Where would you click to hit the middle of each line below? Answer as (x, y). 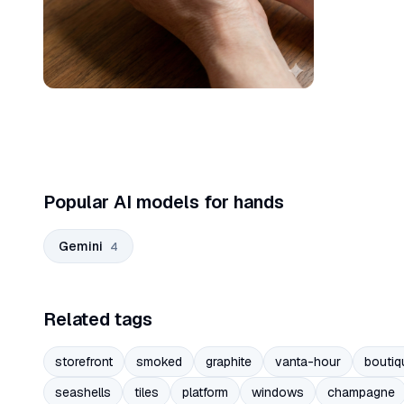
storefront (84, 362)
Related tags (98, 320)
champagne (361, 393)
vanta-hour (308, 362)
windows (278, 393)
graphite (229, 362)
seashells (83, 393)
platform (205, 393)
